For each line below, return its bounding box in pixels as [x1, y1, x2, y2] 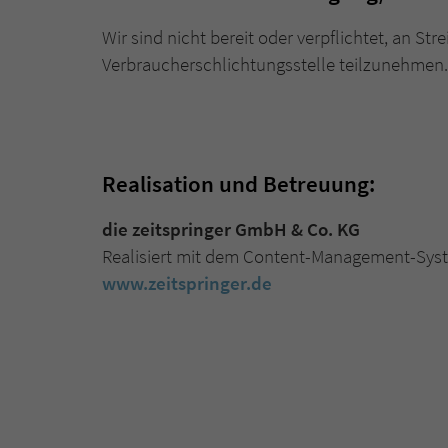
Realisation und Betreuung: [102, 169, 375, 199]
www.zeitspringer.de [102, 271, 272, 296]
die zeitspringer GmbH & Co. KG [102, 217, 360, 242]
